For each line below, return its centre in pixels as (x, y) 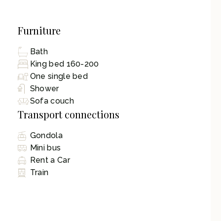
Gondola (46, 136)
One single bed (59, 76)
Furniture (39, 30)
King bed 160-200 (64, 64)
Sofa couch (52, 101)
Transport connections (68, 114)
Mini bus (45, 148)
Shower (44, 89)
